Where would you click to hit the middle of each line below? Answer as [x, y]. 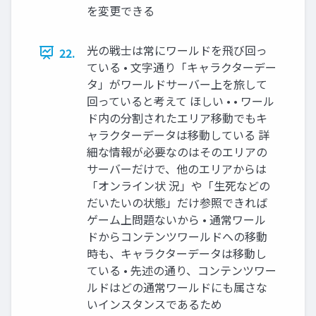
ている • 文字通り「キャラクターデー [182, 67]
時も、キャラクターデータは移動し [177, 253]
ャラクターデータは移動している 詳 [178, 134]
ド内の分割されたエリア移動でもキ [177, 117]
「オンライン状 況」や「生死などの [178, 185]
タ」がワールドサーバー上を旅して [177, 84]
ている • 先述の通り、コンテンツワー [182, 270]
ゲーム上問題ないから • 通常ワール [176, 219]
